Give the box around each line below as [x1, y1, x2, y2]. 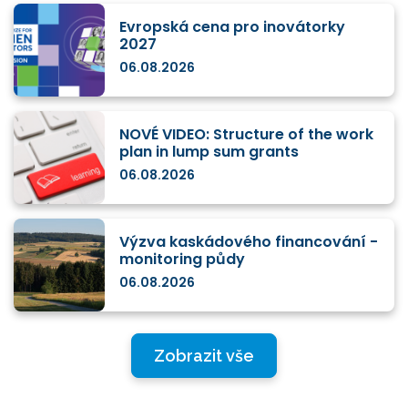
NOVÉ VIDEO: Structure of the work [119, 124, 373, 146]
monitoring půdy [119, 249, 245, 270]
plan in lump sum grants [119, 141, 299, 163]
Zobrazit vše [154, 346, 254, 366]
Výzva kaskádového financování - [119, 231, 378, 253]
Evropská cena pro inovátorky [119, 16, 345, 38]
